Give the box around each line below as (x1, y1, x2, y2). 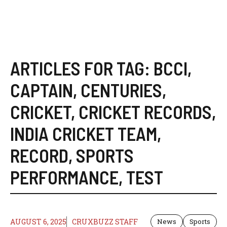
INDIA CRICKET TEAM (10, 123, 157, 144)
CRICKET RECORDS (79, 101, 212, 123)
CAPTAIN (10, 79, 73, 101)
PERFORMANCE (10, 166, 119, 188)
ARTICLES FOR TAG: (10, 57, 154, 79)
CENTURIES (81, 79, 162, 101)
